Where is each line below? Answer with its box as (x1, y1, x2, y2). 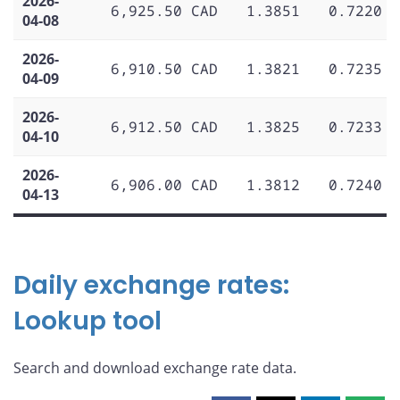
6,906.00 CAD (111, 174, 218, 195)
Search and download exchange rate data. (13, 357, 296, 378)
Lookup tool (13, 303, 162, 338)
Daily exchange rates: (13, 267, 289, 303)
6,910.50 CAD (111, 58, 218, 79)
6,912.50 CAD (111, 116, 218, 137)
